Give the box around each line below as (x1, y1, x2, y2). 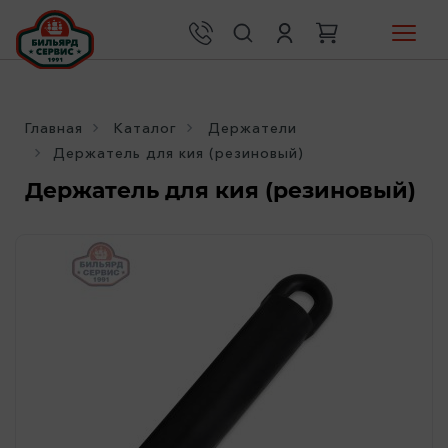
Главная (25, 119, 83, 137)
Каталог (114, 119, 177, 137)
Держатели (208, 119, 297, 137)
